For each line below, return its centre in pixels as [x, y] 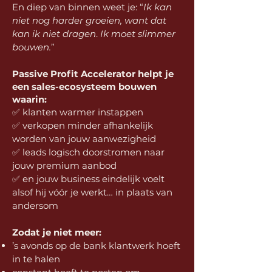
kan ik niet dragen [54, 34]
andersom [35, 206]
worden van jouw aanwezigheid [84, 139]
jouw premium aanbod [64, 165]
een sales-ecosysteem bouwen [84, 87]
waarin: [29, 99]
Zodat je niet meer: [57, 232]
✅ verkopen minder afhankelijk [83, 125]
